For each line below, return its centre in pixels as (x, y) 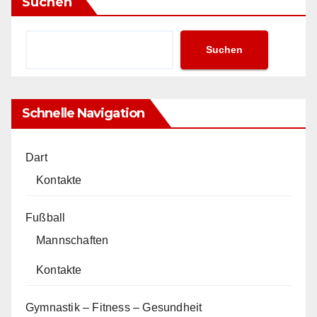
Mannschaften (73, 240)
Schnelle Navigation (83, 113)
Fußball (46, 217)
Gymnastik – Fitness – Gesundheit (114, 307)
